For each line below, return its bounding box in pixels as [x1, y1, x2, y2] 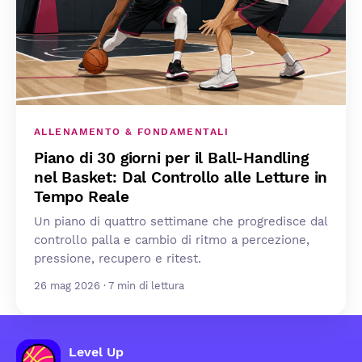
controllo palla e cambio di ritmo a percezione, [34, 233, 309, 248]
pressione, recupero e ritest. [34, 251, 201, 267]
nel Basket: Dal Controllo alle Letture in [34, 168, 328, 187]
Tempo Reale [34, 187, 129, 207]
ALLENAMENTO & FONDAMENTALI [34, 125, 229, 137]
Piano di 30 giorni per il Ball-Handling [34, 149, 309, 168]
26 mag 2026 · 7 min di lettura [34, 280, 184, 293]
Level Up [69, 343, 124, 360]
